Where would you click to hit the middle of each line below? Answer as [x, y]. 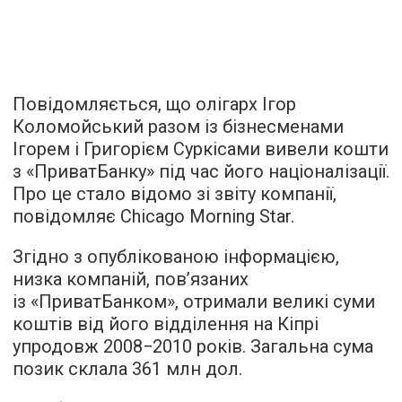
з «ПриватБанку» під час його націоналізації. [201, 171]
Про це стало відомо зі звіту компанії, [175, 194]
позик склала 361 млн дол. [127, 369]
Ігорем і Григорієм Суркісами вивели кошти [201, 149]
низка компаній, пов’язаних [131, 279]
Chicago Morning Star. [205, 216]
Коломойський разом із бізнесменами [178, 127]
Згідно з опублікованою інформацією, [176, 257]
